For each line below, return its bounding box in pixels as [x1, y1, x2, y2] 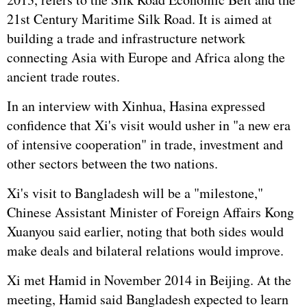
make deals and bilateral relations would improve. [7, 241, 284, 260]
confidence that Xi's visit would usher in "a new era [7, 116, 291, 134]
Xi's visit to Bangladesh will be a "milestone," [7, 184, 263, 202]
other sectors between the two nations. [7, 154, 218, 173]
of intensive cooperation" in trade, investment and [7, 135, 283, 153]
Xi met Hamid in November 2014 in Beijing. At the [7, 271, 291, 289]
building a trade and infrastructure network [7, 29, 245, 47]
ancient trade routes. [7, 67, 120, 86]
